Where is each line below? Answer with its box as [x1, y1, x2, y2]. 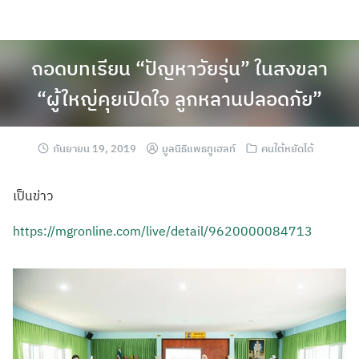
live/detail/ [146, 223, 208, 239]
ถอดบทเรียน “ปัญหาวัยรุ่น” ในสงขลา [31, 55, 328, 81]
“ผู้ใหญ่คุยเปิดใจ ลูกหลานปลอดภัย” [37, 86, 322, 111]
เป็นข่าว [13, 188, 54, 204]
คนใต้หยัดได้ [261, 142, 313, 155]
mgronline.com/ [55, 223, 146, 239]
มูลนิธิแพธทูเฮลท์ [162, 142, 236, 155]
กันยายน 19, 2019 [53, 142, 136, 155]
